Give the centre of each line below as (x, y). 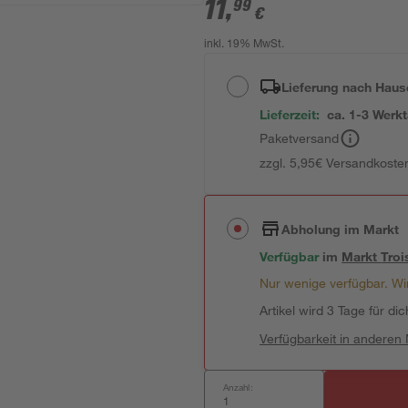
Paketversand (300, 138)
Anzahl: (238, 387)
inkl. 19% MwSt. (245, 45)
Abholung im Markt (341, 229)
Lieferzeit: (290, 114)
